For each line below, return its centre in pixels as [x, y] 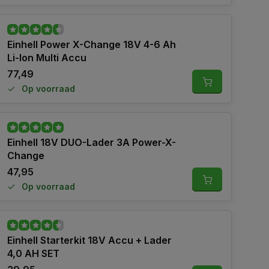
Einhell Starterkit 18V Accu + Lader [89, 240]
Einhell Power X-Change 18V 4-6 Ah [92, 44]
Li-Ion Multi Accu [47, 58]
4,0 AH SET [33, 253]
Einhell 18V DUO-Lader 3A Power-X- [92, 142]
